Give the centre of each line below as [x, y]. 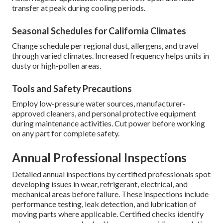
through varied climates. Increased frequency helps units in [111, 56]
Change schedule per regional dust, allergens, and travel [106, 46]
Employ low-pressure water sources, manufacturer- [99, 104]
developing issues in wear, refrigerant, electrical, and [100, 184]
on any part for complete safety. [66, 133]
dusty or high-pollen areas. [57, 66]
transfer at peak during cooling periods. [79, 8]
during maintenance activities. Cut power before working [109, 123]
